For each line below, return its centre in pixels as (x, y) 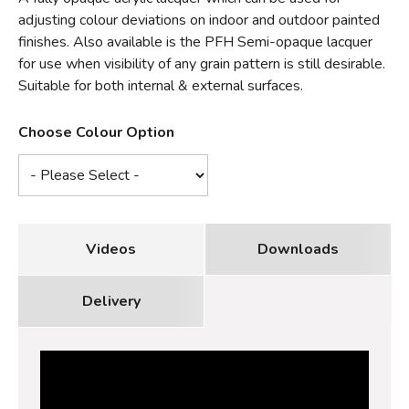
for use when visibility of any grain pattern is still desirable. (202, 64)
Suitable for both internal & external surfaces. (161, 86)
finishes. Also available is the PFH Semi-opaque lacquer (195, 42)
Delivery (111, 302)
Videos (111, 250)
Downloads (298, 250)
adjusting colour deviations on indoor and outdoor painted (199, 21)
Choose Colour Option (96, 133)
